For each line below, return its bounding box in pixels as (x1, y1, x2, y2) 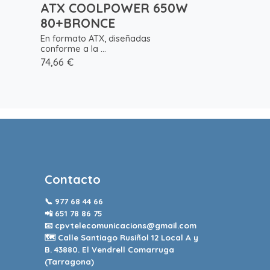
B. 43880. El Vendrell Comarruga (44, 244, 174, 254)
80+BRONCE (40, 15, 116, 31)
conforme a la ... (40, 42, 107, 54)
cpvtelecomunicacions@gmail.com (54, 220, 196, 230)
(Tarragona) (44, 256, 94, 266)
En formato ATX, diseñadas (40, 32, 151, 44)
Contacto (44, 171, 101, 187)
